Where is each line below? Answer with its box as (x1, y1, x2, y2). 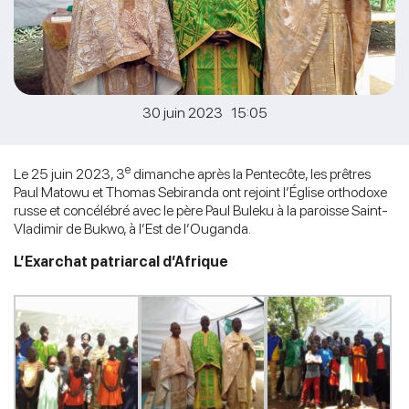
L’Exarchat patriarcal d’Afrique (14, 252, 228, 270)
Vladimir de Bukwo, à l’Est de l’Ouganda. (14, 219, 251, 237)
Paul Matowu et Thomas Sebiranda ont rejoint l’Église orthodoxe (14, 183, 387, 201)
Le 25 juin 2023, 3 (14, 164, 125, 183)
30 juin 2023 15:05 (142, 103, 267, 121)
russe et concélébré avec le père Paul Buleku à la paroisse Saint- (14, 201, 388, 219)
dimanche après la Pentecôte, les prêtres (131, 164, 371, 183)
